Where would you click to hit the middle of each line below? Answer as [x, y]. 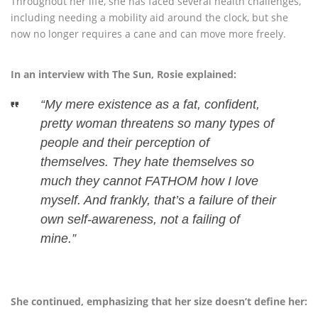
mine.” [58, 239]
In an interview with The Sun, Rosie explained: [124, 75]
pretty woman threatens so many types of [157, 124]
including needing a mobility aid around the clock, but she [149, 18]
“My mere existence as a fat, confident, [150, 105]
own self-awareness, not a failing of [140, 220]
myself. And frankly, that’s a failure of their [158, 201]
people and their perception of [125, 143]
